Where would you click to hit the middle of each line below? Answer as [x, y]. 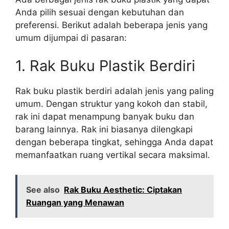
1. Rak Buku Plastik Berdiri [105, 66]
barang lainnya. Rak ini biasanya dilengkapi [104, 130]
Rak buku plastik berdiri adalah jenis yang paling [114, 91]
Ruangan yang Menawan [75, 202]
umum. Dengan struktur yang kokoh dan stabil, [111, 104]
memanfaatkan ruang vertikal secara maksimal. [113, 155]
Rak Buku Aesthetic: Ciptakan [123, 189]
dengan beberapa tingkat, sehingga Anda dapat [114, 142]
